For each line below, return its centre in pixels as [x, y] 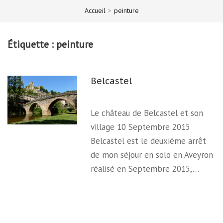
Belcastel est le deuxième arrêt [149, 141]
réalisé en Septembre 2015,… [145, 169]
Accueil [95, 10]
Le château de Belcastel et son [147, 113]
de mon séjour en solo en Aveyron [152, 155]
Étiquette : [32, 44]
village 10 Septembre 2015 [141, 127]
